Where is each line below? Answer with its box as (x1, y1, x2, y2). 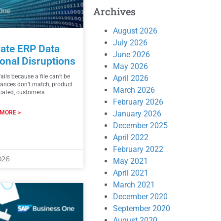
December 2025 (113, 120, 168, 130)
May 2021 (113, 156, 148, 166)
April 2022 (113, 132, 149, 142)
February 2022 (113, 144, 164, 154)
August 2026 (113, 26, 158, 36)
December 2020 (113, 191, 168, 201)
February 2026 (113, 97, 164, 107)
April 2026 (113, 73, 149, 83)
